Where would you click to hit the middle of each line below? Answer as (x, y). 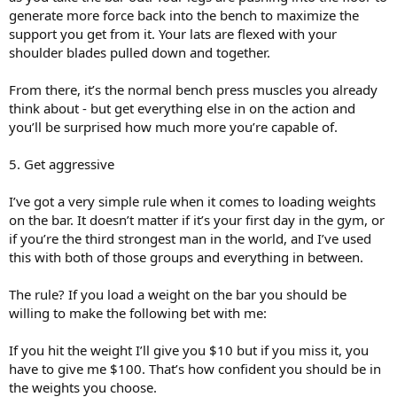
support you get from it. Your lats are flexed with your (173, 33)
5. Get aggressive (62, 163)
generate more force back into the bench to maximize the (184, 15)
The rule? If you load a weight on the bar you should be (178, 294)
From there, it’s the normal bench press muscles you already (193, 89)
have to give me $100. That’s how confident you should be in (195, 368)
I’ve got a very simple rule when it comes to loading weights (192, 201)
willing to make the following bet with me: (138, 312)
